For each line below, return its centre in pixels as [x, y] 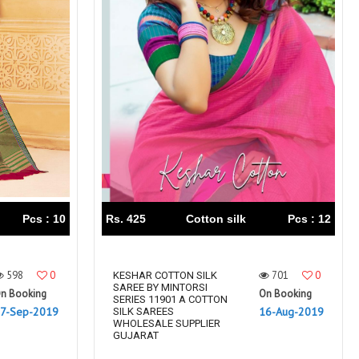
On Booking [285, 294]
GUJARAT [136, 336]
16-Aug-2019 [291, 312]
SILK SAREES [143, 312]
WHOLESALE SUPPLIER [167, 324]
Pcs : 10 [44, 219]
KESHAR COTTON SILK [165, 276]
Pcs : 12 [309, 219]
